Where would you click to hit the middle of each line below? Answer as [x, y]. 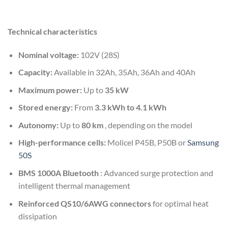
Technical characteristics [52, 31]
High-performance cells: [62, 142]
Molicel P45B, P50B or [146, 142]
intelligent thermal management [74, 186]
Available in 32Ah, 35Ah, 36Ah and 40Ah [124, 72]
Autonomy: [38, 125]
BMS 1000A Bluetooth [58, 173]
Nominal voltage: [49, 54]
